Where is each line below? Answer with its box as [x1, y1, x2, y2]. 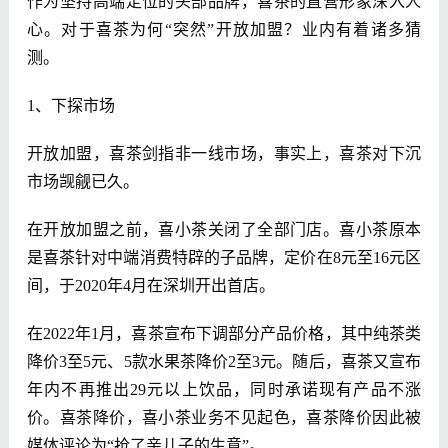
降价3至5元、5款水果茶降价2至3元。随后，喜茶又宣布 [26, 353, 422, 371]
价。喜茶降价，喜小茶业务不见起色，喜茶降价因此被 [26, 409, 422, 427]
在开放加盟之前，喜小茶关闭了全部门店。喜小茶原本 [26, 221, 422, 239]
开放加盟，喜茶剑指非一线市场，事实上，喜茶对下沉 [26, 145, 422, 163]
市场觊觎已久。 [26, 173, 139, 191]
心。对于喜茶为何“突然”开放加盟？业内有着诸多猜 [26, 21, 422, 39]
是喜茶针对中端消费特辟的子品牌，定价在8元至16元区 [26, 249, 422, 267]
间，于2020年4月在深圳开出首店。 [26, 277, 275, 295]
